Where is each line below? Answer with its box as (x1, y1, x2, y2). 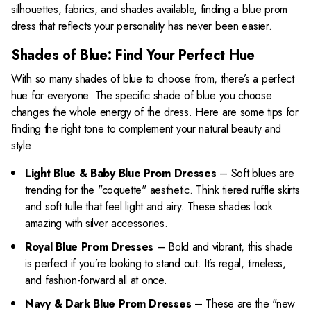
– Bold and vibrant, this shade (153, 239, 293, 255)
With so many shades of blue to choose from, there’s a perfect (11, 71, 294, 87)
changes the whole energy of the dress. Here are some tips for (11, 104, 299, 120)
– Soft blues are (216, 165, 294, 181)
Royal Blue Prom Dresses (25, 239, 154, 255)
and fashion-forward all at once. (25, 272, 167, 288)
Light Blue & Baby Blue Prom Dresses (25, 165, 217, 181)
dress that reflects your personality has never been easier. (11, 18, 272, 34)
